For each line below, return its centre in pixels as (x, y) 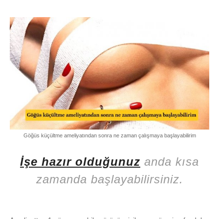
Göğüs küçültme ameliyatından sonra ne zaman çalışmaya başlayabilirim (109, 135)
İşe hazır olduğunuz (80, 161)
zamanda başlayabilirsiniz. (109, 179)
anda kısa (170, 161)
